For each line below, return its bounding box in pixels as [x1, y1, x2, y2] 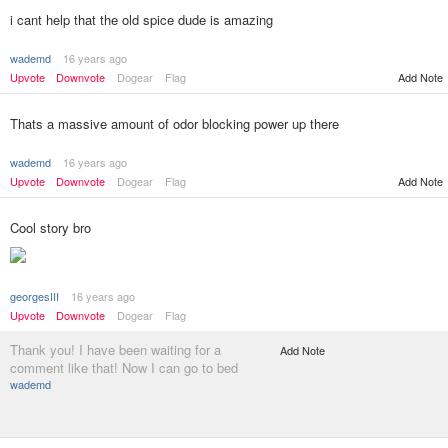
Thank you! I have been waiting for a [10, 340, 221, 360]
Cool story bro [10, 218, 91, 237]
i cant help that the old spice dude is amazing [10, 10, 273, 29]
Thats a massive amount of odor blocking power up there [10, 114, 339, 133]
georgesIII [10, 288, 59, 305]
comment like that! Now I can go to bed [10, 358, 238, 378]
